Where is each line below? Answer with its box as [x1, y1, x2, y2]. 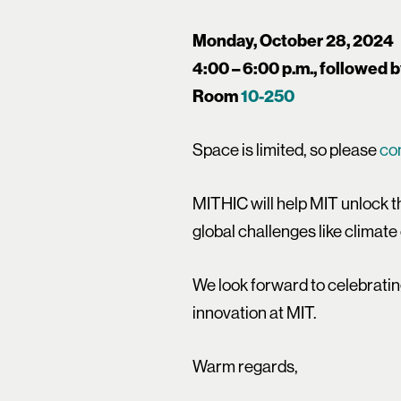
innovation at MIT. [192, 302, 318, 323]
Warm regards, [192, 355, 299, 377]
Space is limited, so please [192, 139, 380, 160]
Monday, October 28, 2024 [192, 30, 395, 51]
